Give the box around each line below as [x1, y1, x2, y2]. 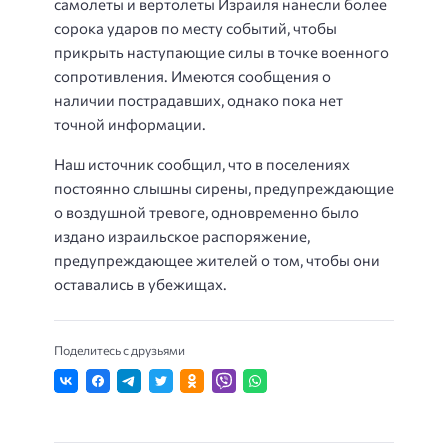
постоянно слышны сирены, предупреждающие [54, 179, 394, 198]
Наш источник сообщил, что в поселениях [54, 155, 350, 174]
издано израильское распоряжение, [54, 227, 310, 246]
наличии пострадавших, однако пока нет [54, 90, 343, 109]
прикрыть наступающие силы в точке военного [54, 42, 389, 61]
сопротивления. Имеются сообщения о [54, 66, 331, 85]
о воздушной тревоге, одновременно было [54, 203, 359, 222]
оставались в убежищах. [54, 275, 227, 294]
